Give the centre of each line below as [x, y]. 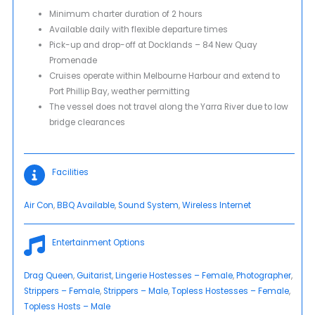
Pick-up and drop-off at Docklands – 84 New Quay [153, 45]
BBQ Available [86, 205]
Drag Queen [49, 275]
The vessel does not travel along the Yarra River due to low [168, 107]
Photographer [264, 275]
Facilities [71, 172]
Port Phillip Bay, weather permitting [119, 92]
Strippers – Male [136, 291]
